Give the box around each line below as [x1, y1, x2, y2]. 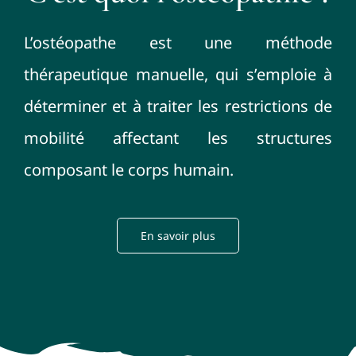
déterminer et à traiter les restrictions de [24, 95, 332, 118]
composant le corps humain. [24, 159, 234, 181]
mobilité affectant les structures [24, 127, 332, 149]
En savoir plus [141, 228, 215, 244]
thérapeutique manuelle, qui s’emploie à [24, 64, 332, 86]
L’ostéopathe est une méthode [24, 32, 332, 54]
